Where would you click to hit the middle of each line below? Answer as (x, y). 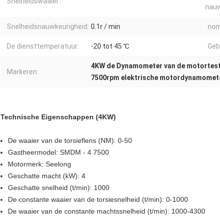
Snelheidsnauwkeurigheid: (48, 27)
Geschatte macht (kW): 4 (47, 176)
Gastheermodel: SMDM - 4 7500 (58, 152)
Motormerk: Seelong (40, 164)
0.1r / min (106, 27)
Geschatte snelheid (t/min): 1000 (59, 188)
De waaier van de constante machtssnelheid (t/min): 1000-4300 (107, 211)
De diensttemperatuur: (43, 46)
